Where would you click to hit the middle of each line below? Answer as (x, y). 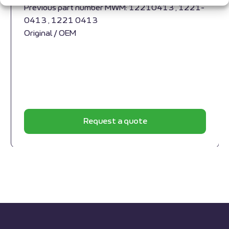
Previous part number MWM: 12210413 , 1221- (114, 8)
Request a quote (115, 122)
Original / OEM (50, 34)
